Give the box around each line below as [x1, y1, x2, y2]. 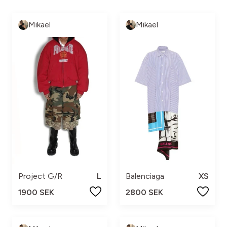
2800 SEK [126, 187, 163, 197]
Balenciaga [126, 171, 164, 181]
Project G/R [18, 171, 62, 181]
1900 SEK [18, 187, 54, 197]
